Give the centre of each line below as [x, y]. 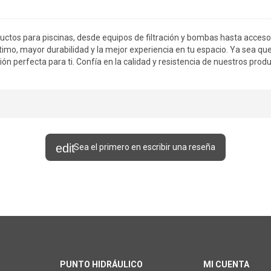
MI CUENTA [226, 264]
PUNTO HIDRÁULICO [101, 264]
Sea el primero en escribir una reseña [145, 147]
